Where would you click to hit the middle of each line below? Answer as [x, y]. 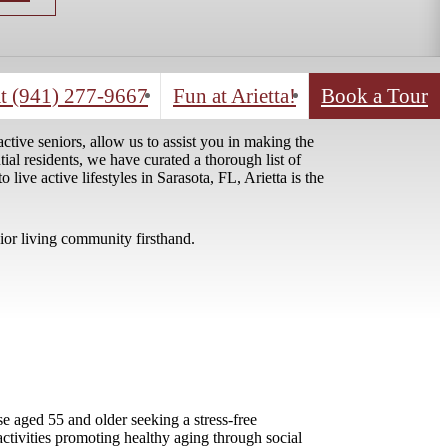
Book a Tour [374, 127]
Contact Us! [146, 28]
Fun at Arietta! [234, 127]
